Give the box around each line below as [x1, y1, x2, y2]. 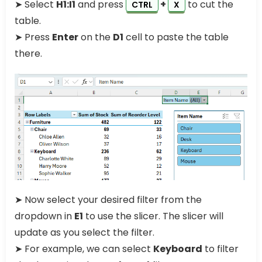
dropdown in [15, 209, 74, 223]
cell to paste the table [123, 30, 229, 44]
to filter [202, 242, 239, 256]
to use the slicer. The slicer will [83, 209, 223, 223]
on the [78, 30, 113, 44]
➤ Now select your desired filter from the [15, 192, 202, 206]
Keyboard [153, 242, 202, 256]
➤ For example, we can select [15, 242, 153, 256]
